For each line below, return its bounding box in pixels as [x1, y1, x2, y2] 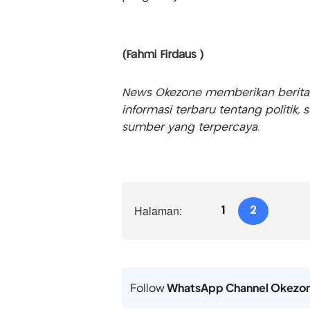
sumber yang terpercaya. [121, 122, 259, 134]
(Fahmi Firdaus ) [121, 50, 203, 61]
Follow [129, 280, 167, 295]
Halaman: [134, 203, 182, 219]
